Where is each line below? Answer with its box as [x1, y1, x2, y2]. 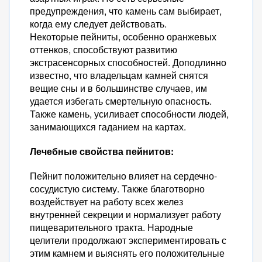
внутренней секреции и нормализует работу [30, 208, 221, 221]
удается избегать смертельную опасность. [30, 94, 212, 108]
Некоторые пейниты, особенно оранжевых [30, 30, 216, 43]
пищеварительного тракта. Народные [30, 220, 193, 234]
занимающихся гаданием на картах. [30, 120, 186, 133]
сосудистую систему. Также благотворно [30, 182, 205, 195]
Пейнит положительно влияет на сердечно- [30, 169, 217, 182]
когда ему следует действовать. [30, 17, 167, 30]
